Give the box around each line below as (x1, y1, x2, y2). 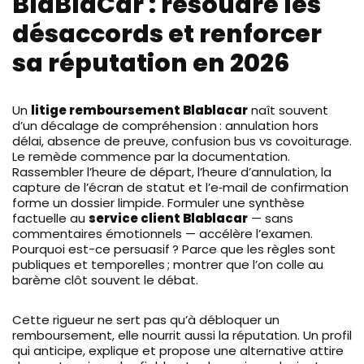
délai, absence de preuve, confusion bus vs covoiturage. (12, 132, 352, 149)
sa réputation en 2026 (12, 45, 289, 80)
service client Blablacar (89, 209, 248, 227)
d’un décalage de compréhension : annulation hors (12, 116, 318, 134)
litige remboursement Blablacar (31, 101, 248, 119)
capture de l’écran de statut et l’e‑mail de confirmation (12, 178, 349, 196)
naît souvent (248, 101, 328, 119)
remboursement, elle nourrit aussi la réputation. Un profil (12, 326, 352, 344)
